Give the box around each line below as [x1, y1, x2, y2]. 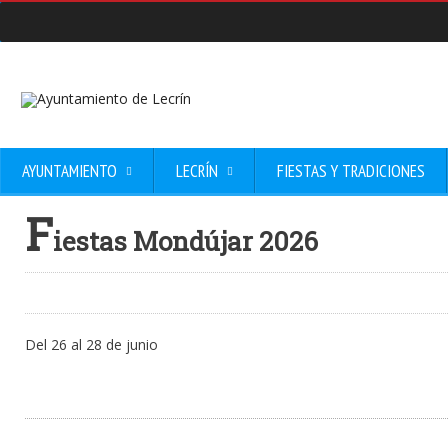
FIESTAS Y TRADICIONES [277, 160, 425, 182]
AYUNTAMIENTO [22, 160, 117, 182]
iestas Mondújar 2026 [53, 224, 318, 258]
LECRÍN [176, 160, 218, 182]
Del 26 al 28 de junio [25, 335, 158, 354]
